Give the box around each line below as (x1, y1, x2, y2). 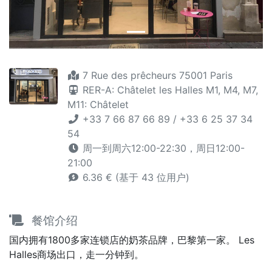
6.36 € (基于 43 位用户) (80, 171, 189, 183)
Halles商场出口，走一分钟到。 (9, 248, 144, 260)
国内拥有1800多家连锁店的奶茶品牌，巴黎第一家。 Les (9, 233, 254, 246)
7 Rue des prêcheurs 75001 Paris (80, 69, 233, 81)
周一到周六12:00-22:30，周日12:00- (80, 141, 245, 154)
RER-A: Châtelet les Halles (83, 83, 206, 96)
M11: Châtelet (67, 98, 129, 110)
